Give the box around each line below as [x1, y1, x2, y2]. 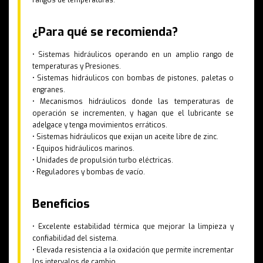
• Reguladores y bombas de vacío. [32, 167, 145, 177]
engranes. [32, 85, 65, 95]
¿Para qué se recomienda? [32, 24, 178, 41]
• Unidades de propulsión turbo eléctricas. [32, 156, 173, 166]
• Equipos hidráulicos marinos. [32, 144, 134, 154]
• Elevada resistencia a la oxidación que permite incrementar [32, 245, 234, 255]
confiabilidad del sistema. [32, 234, 118, 244]
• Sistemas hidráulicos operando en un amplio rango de [32, 50, 234, 60]
